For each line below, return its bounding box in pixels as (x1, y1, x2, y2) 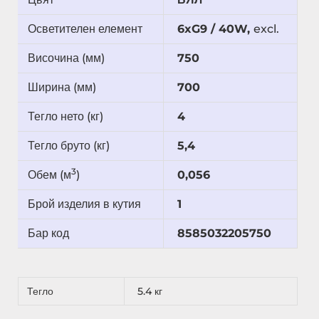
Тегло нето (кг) (27, 110, 103, 124)
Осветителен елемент (27, 22, 148, 36)
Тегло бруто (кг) (27, 139, 110, 153)
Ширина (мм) (27, 80, 96, 95)
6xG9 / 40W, (173, 22, 253, 36)
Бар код (27, 226, 69, 241)
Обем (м (27, 168, 71, 182)
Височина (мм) (27, 51, 105, 66)
